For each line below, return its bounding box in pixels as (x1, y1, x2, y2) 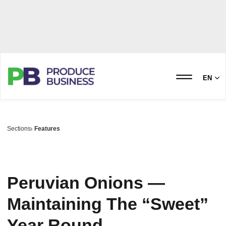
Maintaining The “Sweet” (7, 194, 208, 213)
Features (34, 125, 61, 132)
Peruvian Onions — (7, 173, 165, 192)
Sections (7, 125, 31, 132)
